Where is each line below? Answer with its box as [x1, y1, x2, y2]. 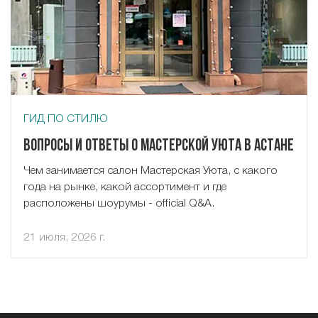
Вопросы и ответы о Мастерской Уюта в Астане [23, 138, 294, 155]
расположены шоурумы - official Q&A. [23, 198, 214, 209]
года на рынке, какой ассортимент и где [23, 182, 226, 192]
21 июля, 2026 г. [23, 232, 105, 243]
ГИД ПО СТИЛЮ [23, 114, 108, 124]
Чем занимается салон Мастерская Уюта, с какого [23, 165, 278, 176]
